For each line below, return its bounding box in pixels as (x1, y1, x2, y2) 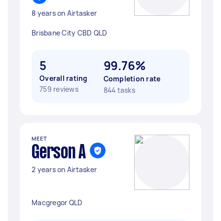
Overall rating (39, 74, 88, 83)
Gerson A (32, 144, 86, 162)
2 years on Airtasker (32, 165, 97, 174)
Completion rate (103, 74, 161, 83)
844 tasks (103, 85, 135, 95)
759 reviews (39, 84, 78, 94)
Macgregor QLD (32, 198, 83, 207)
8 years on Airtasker (32, 8, 97, 18)
